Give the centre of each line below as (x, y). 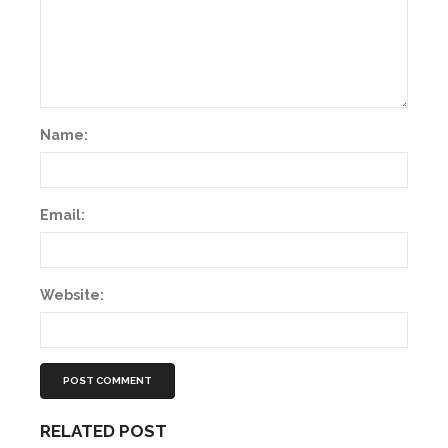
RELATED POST (103, 430)
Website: (72, 294)
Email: (62, 214)
